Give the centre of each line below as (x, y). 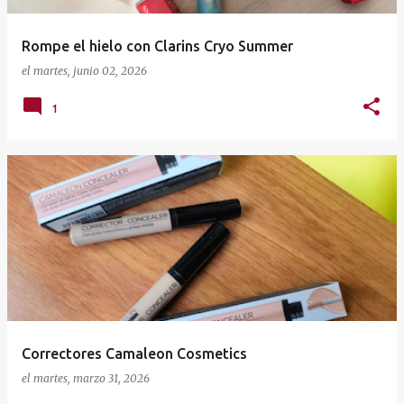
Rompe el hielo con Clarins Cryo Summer (157, 46)
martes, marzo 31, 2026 (92, 379)
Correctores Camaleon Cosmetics (134, 354)
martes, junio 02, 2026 (90, 71)
